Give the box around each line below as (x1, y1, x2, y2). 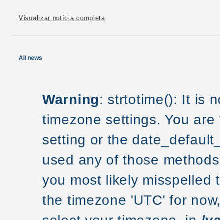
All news (19, 55, 42, 61)
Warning (42, 91, 99, 107)
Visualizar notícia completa (19, 14, 105, 22)
